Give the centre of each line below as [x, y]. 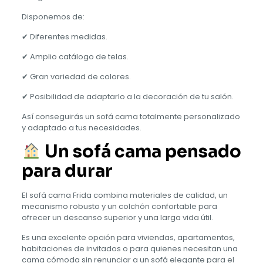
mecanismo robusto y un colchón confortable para [119, 207]
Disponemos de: [53, 16]
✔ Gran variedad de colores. [76, 76]
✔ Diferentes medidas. [64, 36]
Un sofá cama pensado [141, 152]
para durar [67, 171]
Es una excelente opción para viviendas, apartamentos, [128, 238]
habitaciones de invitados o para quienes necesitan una [129, 249]
